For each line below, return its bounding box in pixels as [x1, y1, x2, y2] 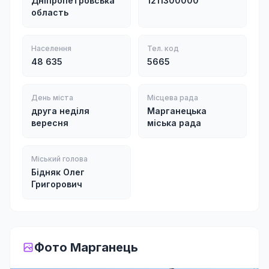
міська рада [147, 118, 201, 128]
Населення [31, 44, 71, 53]
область [31, 7, 68, 17]
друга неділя [31, 106, 89, 116]
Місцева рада [147, 93, 198, 102]
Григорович [31, 179, 82, 189]
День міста [31, 93, 73, 102]
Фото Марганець [34, 240, 138, 255]
